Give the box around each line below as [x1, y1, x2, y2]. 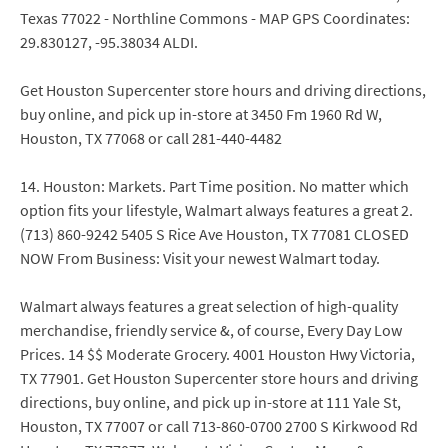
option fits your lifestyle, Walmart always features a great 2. [20, 200, 413, 220]
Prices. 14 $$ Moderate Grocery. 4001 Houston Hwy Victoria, [20, 344, 415, 364]
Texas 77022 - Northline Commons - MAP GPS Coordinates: [20, 8, 410, 28]
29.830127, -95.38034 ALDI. [20, 32, 198, 52]
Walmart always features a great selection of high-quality [20, 296, 398, 316]
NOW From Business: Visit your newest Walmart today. [20, 248, 380, 268]
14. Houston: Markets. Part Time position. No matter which [20, 176, 409, 196]
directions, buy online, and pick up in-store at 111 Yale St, [20, 392, 401, 412]
